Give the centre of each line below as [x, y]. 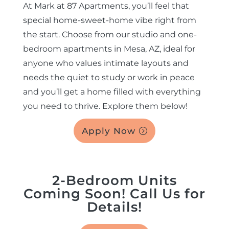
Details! [114, 207]
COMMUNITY [114, 86]
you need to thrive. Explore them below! [105, 106]
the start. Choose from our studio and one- [110, 34]
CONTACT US [114, 57]
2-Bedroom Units [114, 180]
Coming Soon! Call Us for [114, 193]
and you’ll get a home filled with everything [112, 91]
